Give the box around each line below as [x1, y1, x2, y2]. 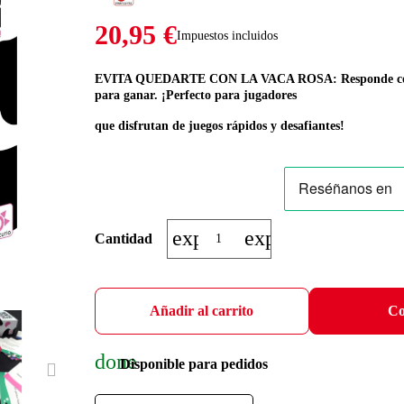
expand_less [243, 226, 351, 251]
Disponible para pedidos [115, 355, 268, 372]
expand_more [171, 226, 291, 251]
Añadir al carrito [150, 303, 254, 318]
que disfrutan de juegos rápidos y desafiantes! [94, 119, 344, 133]
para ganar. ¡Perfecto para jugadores [94, 88, 297, 102]
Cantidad [94, 231, 152, 246]
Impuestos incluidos [176, 28, 278, 42]
